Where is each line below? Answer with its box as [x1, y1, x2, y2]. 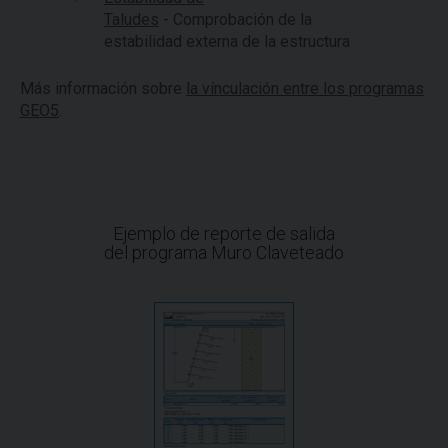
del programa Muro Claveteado [104, 242, 344, 263]
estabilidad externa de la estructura [104, 32, 350, 51]
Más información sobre [20, 79, 186, 98]
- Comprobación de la [159, 10, 312, 29]
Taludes [104, 10, 159, 29]
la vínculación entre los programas [186, 79, 424, 98]
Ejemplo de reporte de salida [113, 223, 335, 244]
